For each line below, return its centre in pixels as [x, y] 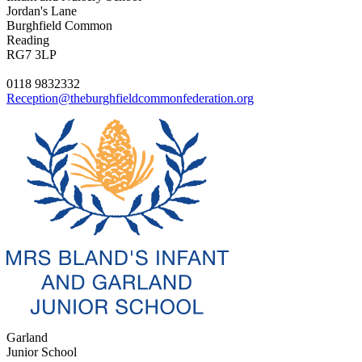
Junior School [42, 351]
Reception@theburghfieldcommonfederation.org [130, 98]
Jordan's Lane [42, 11]
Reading [28, 40]
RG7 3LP [32, 54]
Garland [27, 337]
